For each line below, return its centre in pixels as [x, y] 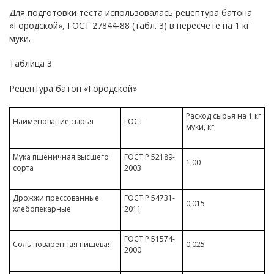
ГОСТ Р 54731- [150, 198]
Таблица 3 [31, 63]
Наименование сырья [53, 121]
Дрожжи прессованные [56, 198]
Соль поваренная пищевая [62, 244]
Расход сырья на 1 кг [224, 116]
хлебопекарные [42, 209]
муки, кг [200, 127]
